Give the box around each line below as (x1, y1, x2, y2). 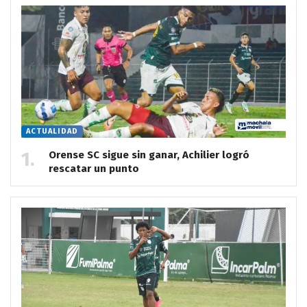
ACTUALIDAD (26, 126, 78, 136)
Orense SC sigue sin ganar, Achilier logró (49, 148, 249, 161)
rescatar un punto (49, 162, 139, 175)
